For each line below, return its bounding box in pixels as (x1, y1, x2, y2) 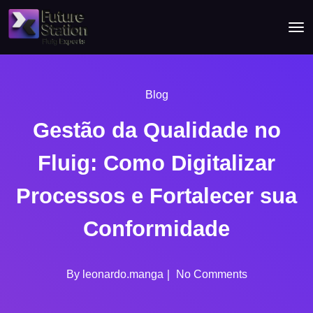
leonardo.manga (82, 268, 163, 280)
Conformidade (83, 216, 230, 241)
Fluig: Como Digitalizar (38, 150, 275, 175)
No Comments (173, 268, 247, 280)
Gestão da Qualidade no (32, 117, 281, 143)
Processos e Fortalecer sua (16, 183, 297, 208)
